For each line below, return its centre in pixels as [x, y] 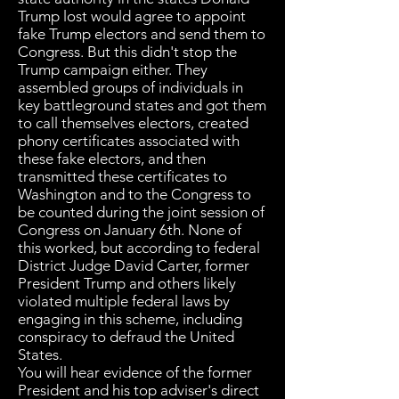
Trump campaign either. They [113, 69]
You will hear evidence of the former [135, 372]
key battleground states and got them [142, 105]
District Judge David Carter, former [134, 265]
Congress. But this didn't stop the [127, 52]
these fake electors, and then [112, 159]
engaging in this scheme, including [130, 319]
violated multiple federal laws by [124, 301]
